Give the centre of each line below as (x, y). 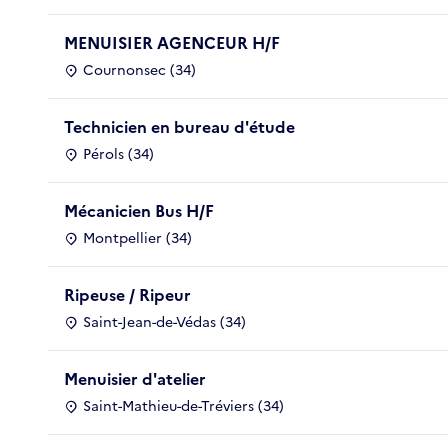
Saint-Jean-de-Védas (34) (164, 322)
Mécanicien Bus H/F (139, 210)
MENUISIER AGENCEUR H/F (172, 42)
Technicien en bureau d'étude (179, 126)
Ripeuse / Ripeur (127, 294)
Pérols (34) (118, 154)
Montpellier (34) (137, 238)
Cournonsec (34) (139, 70)
